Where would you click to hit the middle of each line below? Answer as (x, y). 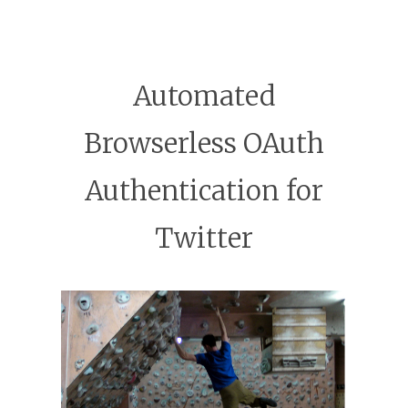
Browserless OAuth (204, 144)
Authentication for (204, 191)
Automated (204, 97)
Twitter (204, 239)
